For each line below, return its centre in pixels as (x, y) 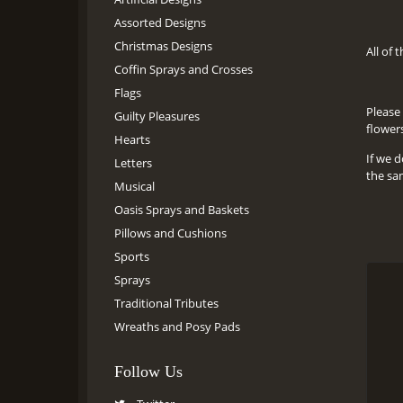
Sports (132, 256)
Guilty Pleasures (157, 116)
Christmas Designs (163, 45)
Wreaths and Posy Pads (177, 326)
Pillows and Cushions (170, 233)
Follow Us (148, 371)
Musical (134, 186)
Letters (133, 162)
